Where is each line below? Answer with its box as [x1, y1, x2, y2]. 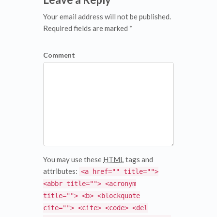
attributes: [43, 167, 79, 175]
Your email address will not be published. [43, 12, 171, 21]
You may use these [43, 155, 103, 164]
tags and [124, 155, 153, 164]
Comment [43, 51, 75, 59]
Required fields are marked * [43, 24, 133, 32]
